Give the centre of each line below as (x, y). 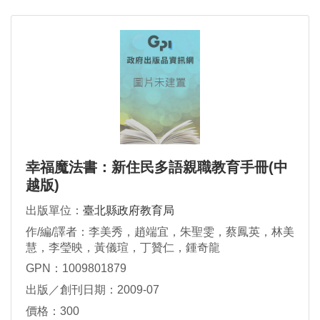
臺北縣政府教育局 (129, 210)
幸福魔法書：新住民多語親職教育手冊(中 (157, 167)
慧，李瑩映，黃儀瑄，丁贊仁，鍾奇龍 (123, 247)
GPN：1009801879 (76, 268)
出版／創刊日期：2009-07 (92, 289)
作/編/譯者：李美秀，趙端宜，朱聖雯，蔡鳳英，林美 (160, 231)
